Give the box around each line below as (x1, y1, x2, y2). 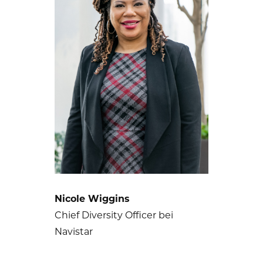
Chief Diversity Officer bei (54, 207, 173, 221)
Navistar (54, 224, 93, 237)
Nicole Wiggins (54, 191, 130, 204)
